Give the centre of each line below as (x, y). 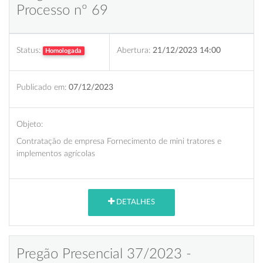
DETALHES (135, 203)
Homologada (64, 50)
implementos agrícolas (56, 153)
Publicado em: (41, 87)
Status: (28, 50)
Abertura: (134, 50)
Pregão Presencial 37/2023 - (104, 254)
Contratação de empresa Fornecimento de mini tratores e (119, 141)
